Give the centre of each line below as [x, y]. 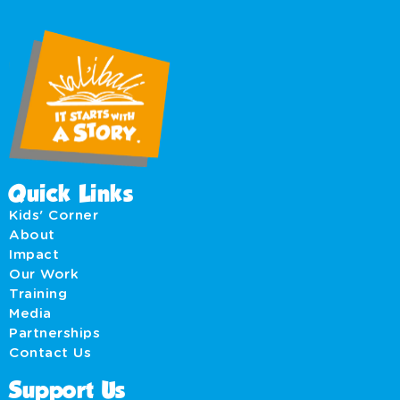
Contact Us [50, 354]
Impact [38, 255]
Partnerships [54, 334]
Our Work [44, 275]
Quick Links [71, 196]
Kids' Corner [54, 216]
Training [38, 295]
